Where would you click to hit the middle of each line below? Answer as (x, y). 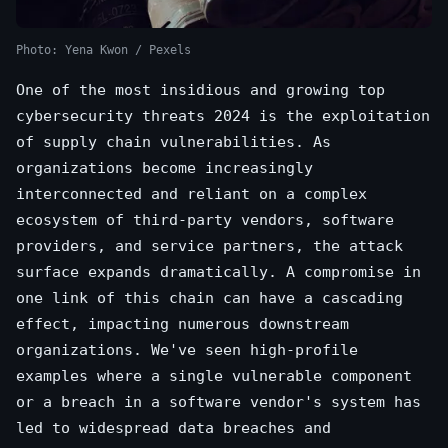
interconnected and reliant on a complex (191, 194)
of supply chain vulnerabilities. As (173, 142)
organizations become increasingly (164, 168)
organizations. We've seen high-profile (187, 350)
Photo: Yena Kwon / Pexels (103, 50)
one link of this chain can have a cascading (209, 298)
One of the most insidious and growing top (200, 90)
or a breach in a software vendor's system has (218, 402)
